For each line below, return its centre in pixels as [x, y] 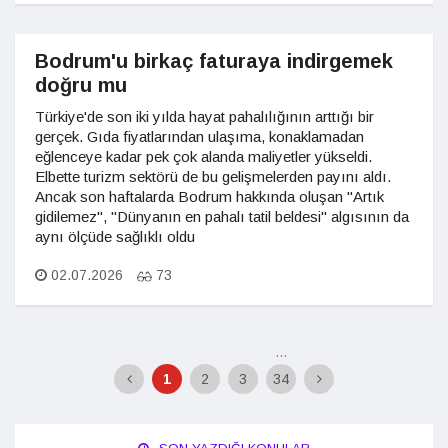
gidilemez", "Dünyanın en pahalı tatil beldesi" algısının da [222, 216]
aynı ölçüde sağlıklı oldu [115, 236]
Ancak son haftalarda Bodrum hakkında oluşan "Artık [209, 196]
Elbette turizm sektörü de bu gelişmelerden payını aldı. [213, 176]
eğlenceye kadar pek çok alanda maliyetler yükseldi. [203, 156]
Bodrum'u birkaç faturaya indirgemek [214, 61]
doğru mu [81, 85]
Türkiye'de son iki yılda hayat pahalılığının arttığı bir [204, 116]
